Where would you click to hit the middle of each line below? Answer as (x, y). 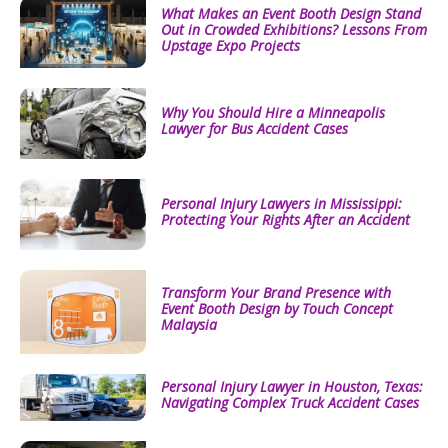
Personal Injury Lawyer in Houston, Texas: (291, 386)
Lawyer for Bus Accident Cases (254, 128)
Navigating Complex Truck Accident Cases (289, 402)
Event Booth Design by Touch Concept (276, 309)
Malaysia (188, 325)
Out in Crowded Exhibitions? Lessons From (293, 29)
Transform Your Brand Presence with (275, 293)
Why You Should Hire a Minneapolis (272, 112)
